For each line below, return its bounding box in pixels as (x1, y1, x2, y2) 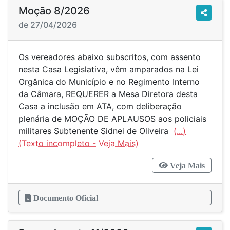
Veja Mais (168, 161, 205, 169)
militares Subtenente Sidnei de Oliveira (18, 126, 174, 136)
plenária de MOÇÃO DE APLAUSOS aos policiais (18, 113, 206, 124)
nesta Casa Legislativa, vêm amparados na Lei (18, 64, 199, 74)
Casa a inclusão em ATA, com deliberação (18, 101, 182, 111)
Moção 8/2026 (18, 5, 90, 17)
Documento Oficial (31, 194, 98, 202)
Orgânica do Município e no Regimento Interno (18, 76, 200, 87)
